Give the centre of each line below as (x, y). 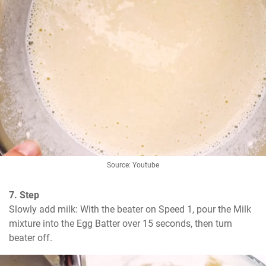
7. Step (24, 195)
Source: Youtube (133, 165)
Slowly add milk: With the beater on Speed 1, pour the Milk (130, 210)
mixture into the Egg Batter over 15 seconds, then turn (121, 224)
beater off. (31, 238)
